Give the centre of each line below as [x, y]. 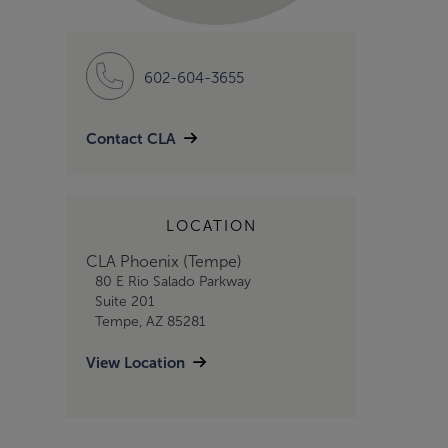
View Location [135, 362]
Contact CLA [131, 139]
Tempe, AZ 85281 [150, 321]
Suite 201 [124, 301]
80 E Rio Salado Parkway [172, 281]
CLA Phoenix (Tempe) [164, 261]
